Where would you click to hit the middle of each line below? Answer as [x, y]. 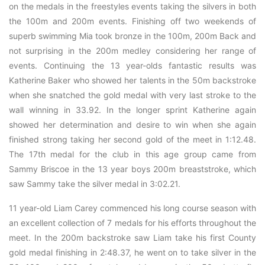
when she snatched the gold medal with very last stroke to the [132, 95]
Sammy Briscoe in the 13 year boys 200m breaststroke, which [132, 169]
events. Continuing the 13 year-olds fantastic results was [132, 65]
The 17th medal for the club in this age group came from [132, 154]
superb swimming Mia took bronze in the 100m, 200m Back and [132, 36]
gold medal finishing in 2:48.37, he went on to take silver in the [132, 252]
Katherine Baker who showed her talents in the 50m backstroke [132, 80]
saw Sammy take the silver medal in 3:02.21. [95, 184]
